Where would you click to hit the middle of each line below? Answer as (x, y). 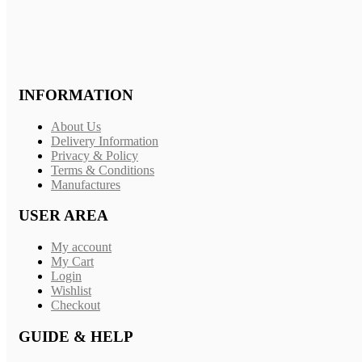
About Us (76, 126)
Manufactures (86, 184)
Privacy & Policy (95, 155)
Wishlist (71, 291)
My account (81, 247)
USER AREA (63, 216)
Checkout (76, 305)
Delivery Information (105, 141)
